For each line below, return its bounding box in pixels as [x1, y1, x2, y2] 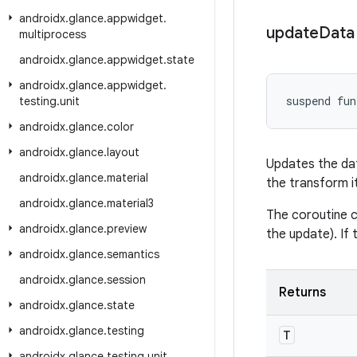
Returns [279, 284, 326, 300]
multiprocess [19, 27, 86, 41]
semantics [107, 247, 159, 261]
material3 [107, 196, 154, 210]
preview [107, 222, 147, 236]
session [107, 273, 146, 287]
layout [107, 145, 139, 159]
